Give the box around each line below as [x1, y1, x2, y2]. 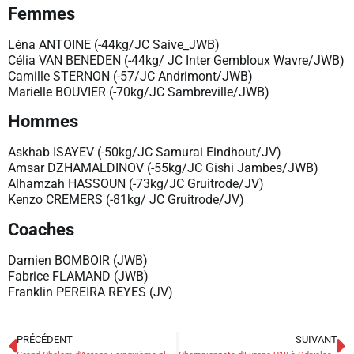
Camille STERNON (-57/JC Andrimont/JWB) [8, 68, 253, 84]
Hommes [8, 111, 78, 132]
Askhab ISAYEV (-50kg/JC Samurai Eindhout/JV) [8, 145, 281, 160]
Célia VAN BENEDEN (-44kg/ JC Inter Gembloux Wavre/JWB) [8, 52, 345, 68]
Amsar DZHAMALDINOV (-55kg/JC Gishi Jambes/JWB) [8, 160, 318, 176]
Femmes [8, 3, 75, 24]
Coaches [8, 219, 74, 239]
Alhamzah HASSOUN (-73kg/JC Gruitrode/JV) [8, 176, 264, 192]
